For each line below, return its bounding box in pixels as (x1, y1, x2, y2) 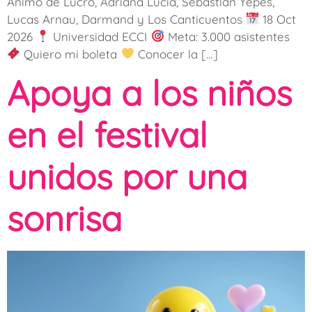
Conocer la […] (134, 46, 218, 61)
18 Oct (259, 11, 297, 26)
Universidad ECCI (49, 29, 151, 44)
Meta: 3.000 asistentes (164, 29, 290, 44)
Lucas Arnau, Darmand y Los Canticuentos (7, 11, 246, 26)
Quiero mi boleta (20, 46, 121, 61)
